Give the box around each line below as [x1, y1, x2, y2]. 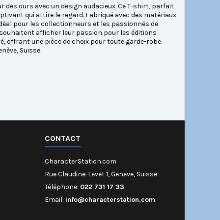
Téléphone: [45, 183, 80, 192]
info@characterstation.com [65, 195, 155, 204]
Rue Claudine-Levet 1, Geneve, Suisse [45, 170, 157, 179]
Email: [45, 195, 65, 204]
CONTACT [45, 134, 81, 143]
